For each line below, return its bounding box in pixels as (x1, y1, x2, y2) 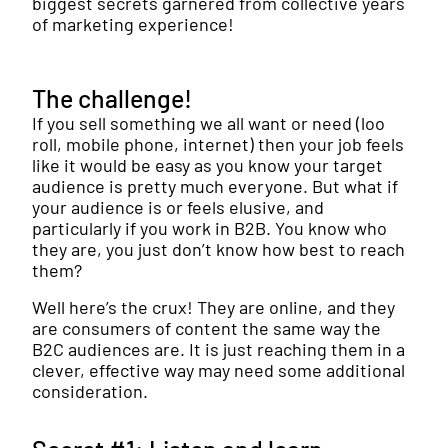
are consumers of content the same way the (32, 317, 381, 339)
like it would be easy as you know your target (32, 154, 383, 176)
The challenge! (32, 83, 192, 113)
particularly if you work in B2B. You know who (32, 217, 387, 239)
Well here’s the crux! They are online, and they (32, 296, 395, 318)
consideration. (32, 380, 148, 402)
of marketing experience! (32, 13, 238, 35)
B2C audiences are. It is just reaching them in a (32, 338, 405, 360)
